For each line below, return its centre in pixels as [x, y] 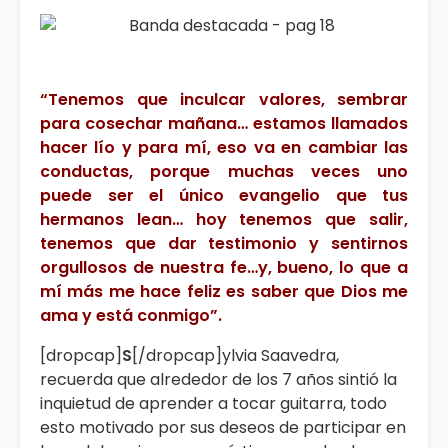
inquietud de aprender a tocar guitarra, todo [213, 404]
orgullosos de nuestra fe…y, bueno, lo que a [224, 268]
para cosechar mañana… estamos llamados [224, 124]
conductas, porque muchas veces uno [224, 172]
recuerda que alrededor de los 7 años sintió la [218, 380]
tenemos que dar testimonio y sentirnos [224, 244]
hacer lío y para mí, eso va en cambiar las [224, 148]
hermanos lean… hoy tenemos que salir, [224, 220]
